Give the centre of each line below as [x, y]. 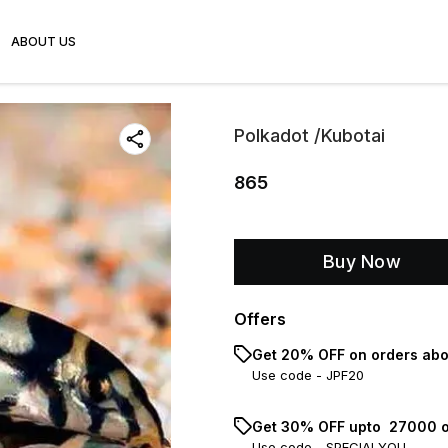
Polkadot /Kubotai [309, 135]
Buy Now [362, 261]
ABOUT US [43, 41]
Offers [260, 319]
